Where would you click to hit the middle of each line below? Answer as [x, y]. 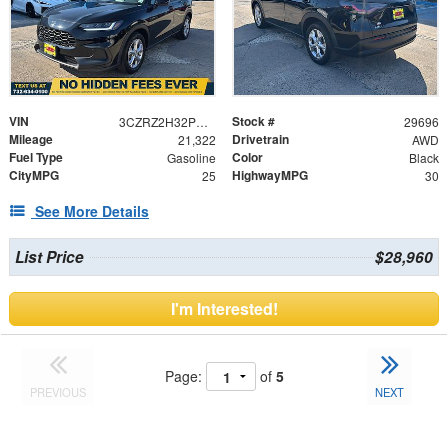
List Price [49, 257]
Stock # [253, 121]
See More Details [92, 211]
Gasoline [191, 158]
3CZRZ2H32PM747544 [201, 122]
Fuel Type [36, 157]
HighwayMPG [270, 175]
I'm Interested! [224, 309]
